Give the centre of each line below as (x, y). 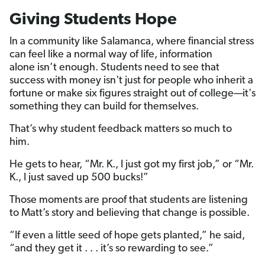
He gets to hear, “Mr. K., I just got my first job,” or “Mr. (132, 165)
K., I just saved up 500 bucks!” (81, 178)
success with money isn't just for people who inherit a (131, 81)
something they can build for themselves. (105, 107)
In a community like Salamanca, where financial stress (132, 42)
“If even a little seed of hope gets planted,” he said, (127, 236)
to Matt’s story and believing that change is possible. (132, 214)
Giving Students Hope (95, 20)
